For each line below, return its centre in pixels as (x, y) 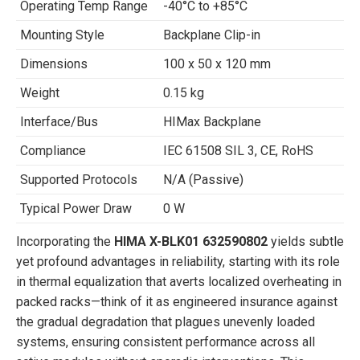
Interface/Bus (59, 122)
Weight (40, 93)
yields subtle (306, 241)
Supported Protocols (79, 180)
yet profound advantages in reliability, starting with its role (178, 262)
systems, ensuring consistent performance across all (166, 342)
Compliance (53, 151)
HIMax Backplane (212, 122)
